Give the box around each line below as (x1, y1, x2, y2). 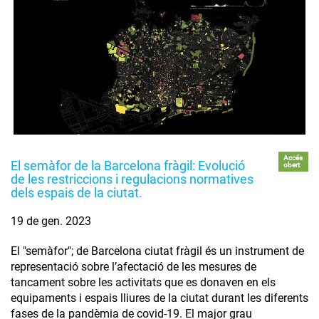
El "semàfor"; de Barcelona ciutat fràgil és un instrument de (11, 244, 304, 258)
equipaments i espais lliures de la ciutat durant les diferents (11, 291, 308, 305)
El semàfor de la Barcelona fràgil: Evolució (11, 158, 245, 174)
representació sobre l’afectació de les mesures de (11, 260, 256, 274)
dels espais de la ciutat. (11, 185, 142, 201)
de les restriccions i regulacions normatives (11, 172, 253, 187)
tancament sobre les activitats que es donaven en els (11, 276, 276, 290)
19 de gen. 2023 (11, 214, 91, 229)
